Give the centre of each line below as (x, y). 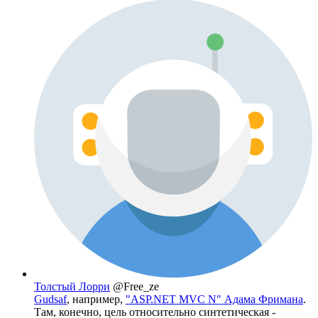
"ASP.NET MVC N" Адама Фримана (214, 299)
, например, (96, 299)
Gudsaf (50, 299)
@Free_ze (136, 286)
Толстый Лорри (72, 286)
